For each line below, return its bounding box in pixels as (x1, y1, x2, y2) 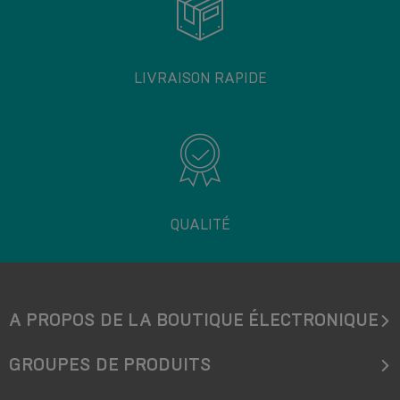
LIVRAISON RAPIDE (133, 70, 267, 87)
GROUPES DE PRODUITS (9, 354, 212, 376)
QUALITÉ (170, 216, 230, 233)
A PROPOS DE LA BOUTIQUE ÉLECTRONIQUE (9, 309, 379, 331)
